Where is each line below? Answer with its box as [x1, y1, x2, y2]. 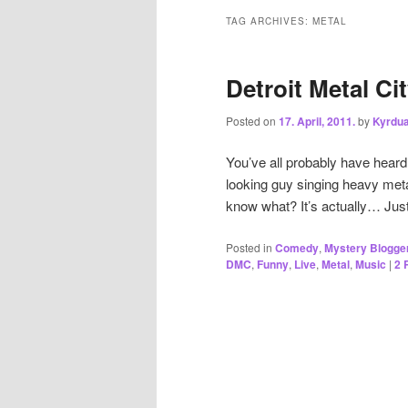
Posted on [226, 112, 279, 128]
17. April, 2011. [279, 112, 355, 129]
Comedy [275, 239, 319, 256]
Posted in [226, 239, 272, 255]
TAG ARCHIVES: [226, 15, 312, 28]
